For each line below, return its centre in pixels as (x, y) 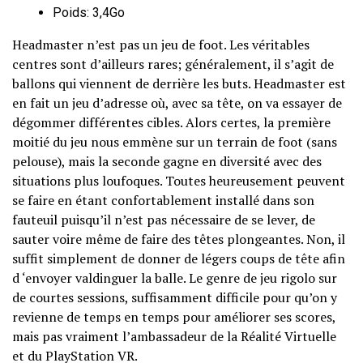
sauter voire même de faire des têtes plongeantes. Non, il (179, 239)
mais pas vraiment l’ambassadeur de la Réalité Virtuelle (174, 336)
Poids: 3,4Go (89, 13)
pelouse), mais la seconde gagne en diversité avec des (167, 161)
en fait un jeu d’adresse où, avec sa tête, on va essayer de (177, 103)
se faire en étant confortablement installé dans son (163, 200)
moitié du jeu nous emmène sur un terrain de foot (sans (175, 142)
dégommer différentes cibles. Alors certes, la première (171, 122)
